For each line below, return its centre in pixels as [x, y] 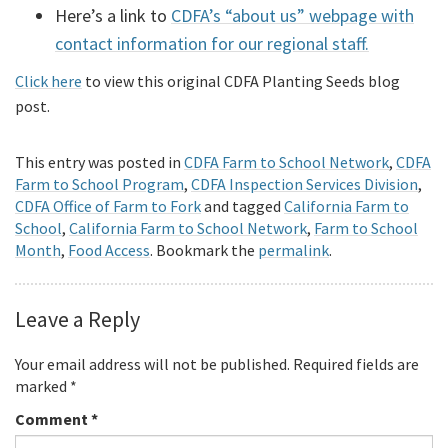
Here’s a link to [113, 16]
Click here [48, 81]
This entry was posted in [99, 162]
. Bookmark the [204, 250]
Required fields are [356, 364]
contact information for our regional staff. [212, 44]
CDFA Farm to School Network [286, 162]
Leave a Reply [77, 319]
